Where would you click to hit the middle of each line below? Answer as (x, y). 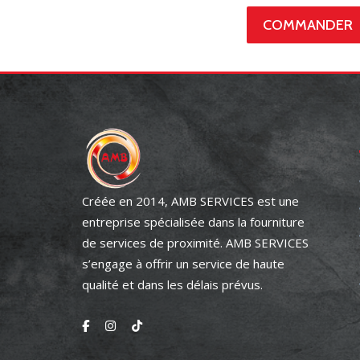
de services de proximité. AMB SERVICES (195, 243)
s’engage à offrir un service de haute (183, 264)
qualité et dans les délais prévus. (172, 284)
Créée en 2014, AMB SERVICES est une (190, 201)
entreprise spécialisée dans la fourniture (193, 222)
